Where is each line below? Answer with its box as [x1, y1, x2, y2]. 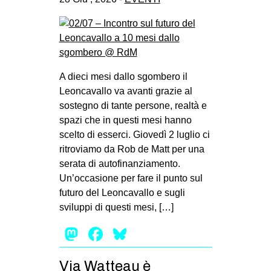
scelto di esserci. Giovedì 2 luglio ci [59, 129, 210, 140]
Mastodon [80, 223, 167, 245]
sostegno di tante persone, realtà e [59, 100, 207, 111]
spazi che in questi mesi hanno [59, 114, 192, 125]
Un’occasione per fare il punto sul [59, 172, 203, 183]
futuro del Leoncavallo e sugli [59, 187, 185, 198]
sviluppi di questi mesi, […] [59, 201, 174, 212]
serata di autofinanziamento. [59, 158, 180, 169]
